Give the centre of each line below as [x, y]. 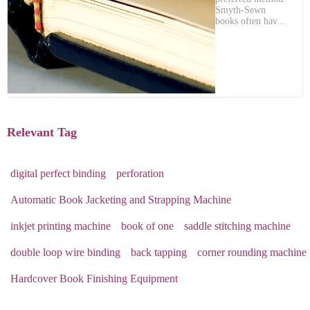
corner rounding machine [252, 252]
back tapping [159, 252]
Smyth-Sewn [240, 10]
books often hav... [250, 21]
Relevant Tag [42, 132]
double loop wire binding [65, 252]
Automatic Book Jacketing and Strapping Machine [121, 200]
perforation [140, 173]
